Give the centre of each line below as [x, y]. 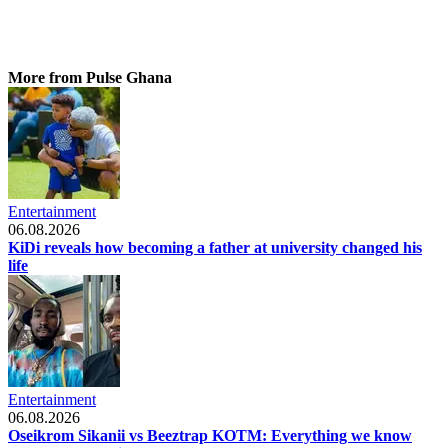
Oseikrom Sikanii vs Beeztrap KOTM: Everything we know [210, 435]
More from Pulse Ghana [90, 77]
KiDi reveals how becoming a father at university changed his [215, 247]
